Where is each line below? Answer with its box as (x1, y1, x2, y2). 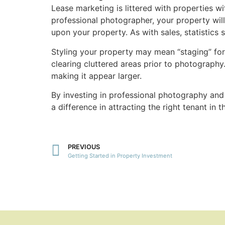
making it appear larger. (51, 70, 147, 81)
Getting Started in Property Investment (68, 152, 172, 159)
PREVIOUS (68, 143, 100, 151)
